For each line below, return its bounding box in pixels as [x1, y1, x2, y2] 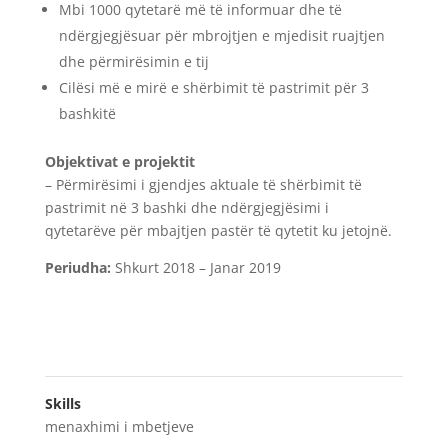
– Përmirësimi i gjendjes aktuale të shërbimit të [44, 174, 362, 194]
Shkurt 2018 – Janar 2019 [110, 257, 281, 277]
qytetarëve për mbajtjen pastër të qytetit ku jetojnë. [44, 220, 392, 240]
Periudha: [44, 257, 111, 277]
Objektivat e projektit [44, 151, 195, 171]
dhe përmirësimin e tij [58, 51, 209, 71]
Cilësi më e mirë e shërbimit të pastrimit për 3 [58, 77, 369, 97]
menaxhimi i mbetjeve [44, 416, 194, 436]
